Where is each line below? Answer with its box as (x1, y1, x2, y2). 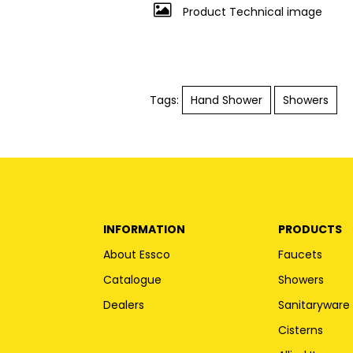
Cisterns (278, 321, 324, 338)
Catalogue (103, 271, 162, 288)
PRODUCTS (278, 221, 343, 237)
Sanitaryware (278, 296, 351, 313)
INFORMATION (103, 221, 186, 237)
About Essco (103, 246, 171, 262)
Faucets (278, 246, 323, 262)
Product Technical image (179, 3, 322, 20)
